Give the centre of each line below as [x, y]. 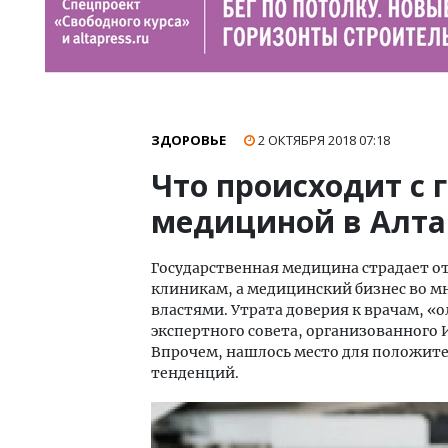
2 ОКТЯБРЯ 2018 [308, 140]
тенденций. [195, 373]
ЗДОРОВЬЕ [188, 140]
